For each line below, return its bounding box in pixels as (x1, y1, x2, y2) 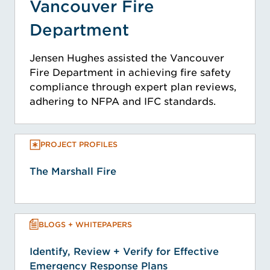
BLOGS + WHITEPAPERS (39, 219, 132, 229)
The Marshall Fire (30, 166, 116, 178)
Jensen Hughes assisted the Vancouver (30, 52, 224, 64)
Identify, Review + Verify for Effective (30, 246, 219, 258)
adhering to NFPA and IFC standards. (30, 96, 216, 108)
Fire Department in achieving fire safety (30, 67, 231, 79)
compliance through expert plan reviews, (30, 81, 236, 93)
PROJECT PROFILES (40, 140, 118, 149)
